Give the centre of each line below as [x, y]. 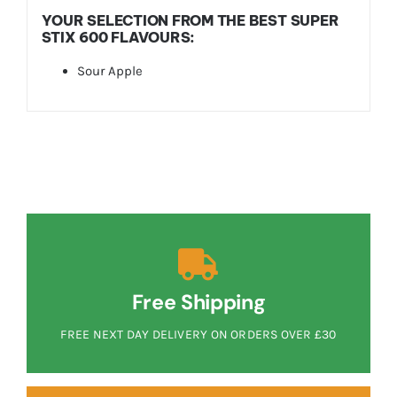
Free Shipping [198, 302]
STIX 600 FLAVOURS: [118, 38]
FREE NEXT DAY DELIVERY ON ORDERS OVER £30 [198, 334]
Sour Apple [109, 71]
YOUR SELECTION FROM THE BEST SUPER [190, 21]
